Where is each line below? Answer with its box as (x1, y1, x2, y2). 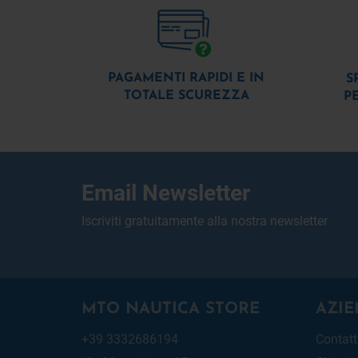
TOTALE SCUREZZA (123, 89, 249, 102)
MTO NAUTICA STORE (82, 300, 260, 317)
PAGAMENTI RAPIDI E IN (108, 71, 265, 85)
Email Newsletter (82, 176, 250, 207)
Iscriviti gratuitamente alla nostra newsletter (82, 211, 328, 229)
